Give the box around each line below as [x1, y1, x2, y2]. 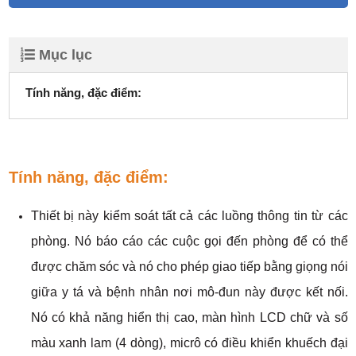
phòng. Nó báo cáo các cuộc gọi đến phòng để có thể [30, 234, 348, 249]
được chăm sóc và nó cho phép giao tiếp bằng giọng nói [30, 260, 348, 274]
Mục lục [38, 47, 92, 64]
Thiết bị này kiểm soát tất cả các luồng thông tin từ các [30, 209, 348, 223]
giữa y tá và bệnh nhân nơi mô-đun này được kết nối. [30, 285, 348, 300]
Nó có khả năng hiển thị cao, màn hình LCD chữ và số [30, 311, 348, 325]
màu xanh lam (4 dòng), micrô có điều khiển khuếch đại [30, 336, 348, 350]
